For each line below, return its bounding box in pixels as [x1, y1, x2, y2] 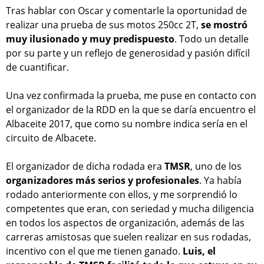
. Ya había [199, 174, 242, 187]
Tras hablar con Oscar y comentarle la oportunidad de [6, 4, 247, 18]
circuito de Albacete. [6, 131, 96, 145]
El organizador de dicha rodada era [6, 160, 164, 173]
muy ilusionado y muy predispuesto [6, 32, 174, 46]
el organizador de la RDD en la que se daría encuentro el [6, 103, 256, 117]
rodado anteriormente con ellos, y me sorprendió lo [6, 188, 237, 202]
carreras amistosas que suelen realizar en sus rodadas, [6, 230, 251, 244]
